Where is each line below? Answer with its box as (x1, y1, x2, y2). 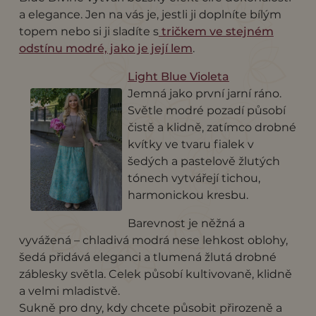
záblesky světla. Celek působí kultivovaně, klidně (18, 267, 292, 281)
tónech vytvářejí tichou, (127, 171, 260, 185)
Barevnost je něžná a (127, 216, 245, 230)
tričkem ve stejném (158, 24, 274, 38)
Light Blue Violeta (127, 69, 229, 83)
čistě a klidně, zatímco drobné (127, 120, 296, 134)
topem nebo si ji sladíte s (18, 24, 159, 38)
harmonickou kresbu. (127, 188, 248, 202)
